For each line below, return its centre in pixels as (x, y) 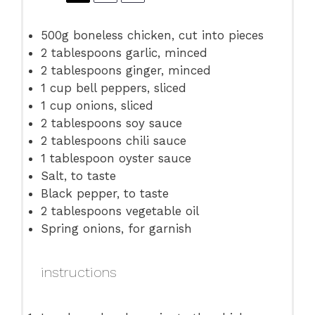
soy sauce (152, 123)
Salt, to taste (79, 175)
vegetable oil (161, 211)
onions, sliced (113, 105)
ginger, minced (167, 70)
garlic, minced (165, 52)
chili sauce (154, 140)
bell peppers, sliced (129, 88)
